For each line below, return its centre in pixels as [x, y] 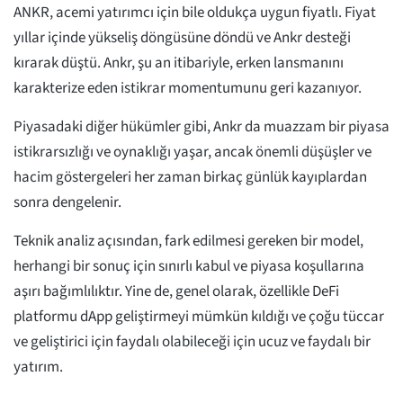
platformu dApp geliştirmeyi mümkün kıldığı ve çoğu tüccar [199, 317]
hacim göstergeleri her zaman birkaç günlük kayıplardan [190, 178]
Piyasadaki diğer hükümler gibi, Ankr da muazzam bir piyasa [201, 127]
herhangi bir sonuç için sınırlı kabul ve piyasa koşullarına [189, 267]
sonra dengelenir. [69, 203]
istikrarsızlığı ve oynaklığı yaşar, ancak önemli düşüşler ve [193, 152]
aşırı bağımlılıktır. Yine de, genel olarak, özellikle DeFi [176, 292]
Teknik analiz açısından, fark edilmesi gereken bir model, [188, 242]
